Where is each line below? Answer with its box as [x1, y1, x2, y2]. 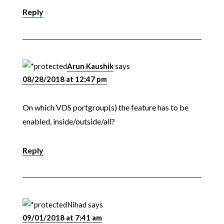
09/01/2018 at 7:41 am [22, 213, 102, 222]
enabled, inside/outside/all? [22, 116, 115, 126]
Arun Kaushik [66, 61, 113, 71]
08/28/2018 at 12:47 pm [22, 74, 107, 84]
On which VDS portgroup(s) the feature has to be [22, 102, 188, 112]
